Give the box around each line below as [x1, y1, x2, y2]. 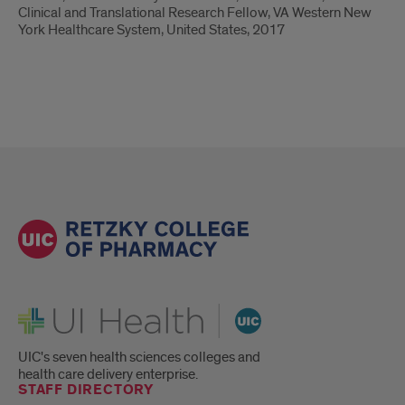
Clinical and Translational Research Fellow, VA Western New [18, 4, 372, 22]
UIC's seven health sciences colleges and [18, 348, 260, 367]
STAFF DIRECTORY [18, 381, 154, 400]
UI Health [17, 302, 73, 320]
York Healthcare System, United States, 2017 [18, 21, 285, 39]
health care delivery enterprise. [18, 365, 198, 384]
